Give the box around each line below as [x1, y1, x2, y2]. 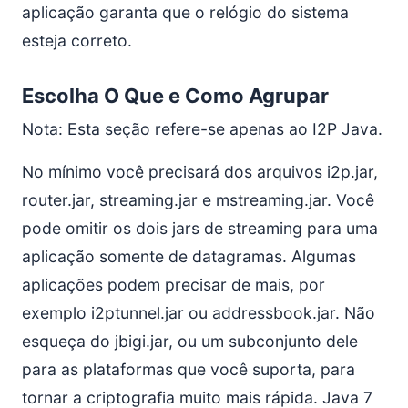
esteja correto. [22, 31, 132, 50]
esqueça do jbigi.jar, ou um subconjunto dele [22, 331, 358, 351]
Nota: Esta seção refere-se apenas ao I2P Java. [22, 119, 382, 138]
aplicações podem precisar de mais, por [22, 275, 325, 294]
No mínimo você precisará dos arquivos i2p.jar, [22, 162, 378, 181]
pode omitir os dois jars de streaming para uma [22, 219, 378, 238]
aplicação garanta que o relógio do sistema [22, 3, 349, 22]
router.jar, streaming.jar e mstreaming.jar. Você [22, 190, 374, 209]
